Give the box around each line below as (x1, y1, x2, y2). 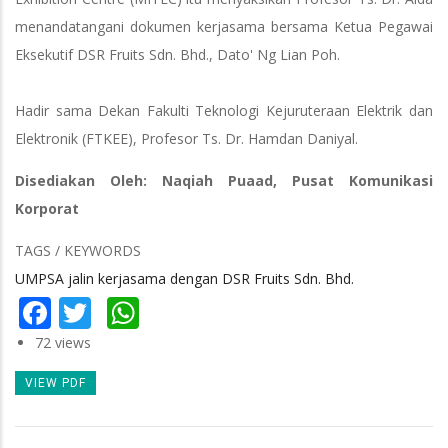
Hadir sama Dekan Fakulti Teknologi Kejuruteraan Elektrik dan (15, 101, 433, 121)
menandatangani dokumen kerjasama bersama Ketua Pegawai (15, 17, 433, 37)
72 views (35, 332, 91, 352)
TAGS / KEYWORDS (15, 241, 141, 261)
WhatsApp (139, 287, 293, 331)
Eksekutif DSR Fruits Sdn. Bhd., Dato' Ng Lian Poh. (15, 45, 340, 65)
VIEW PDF (25, 376, 86, 391)
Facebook (51, 287, 192, 331)
